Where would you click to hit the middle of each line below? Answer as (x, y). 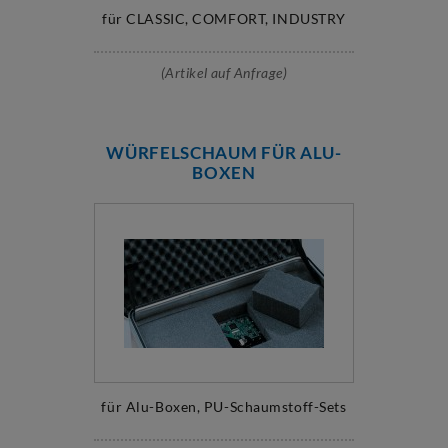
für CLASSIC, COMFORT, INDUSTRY (224, 18)
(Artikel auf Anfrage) (224, 72)
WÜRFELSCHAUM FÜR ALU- (224, 152)
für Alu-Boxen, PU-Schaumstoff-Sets (224, 406)
